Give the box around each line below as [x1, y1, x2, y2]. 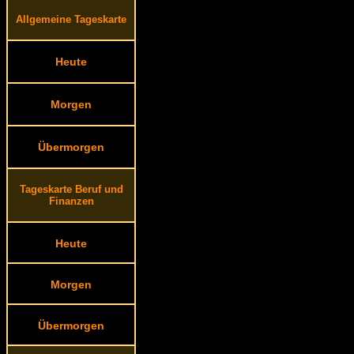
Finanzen [48, 195, 94, 207]
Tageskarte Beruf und [19, 183, 123, 195]
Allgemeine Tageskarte [16, 13, 126, 25]
